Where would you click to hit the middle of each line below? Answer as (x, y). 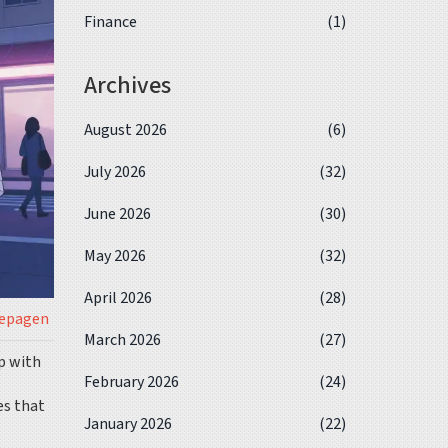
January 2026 (127, 424)
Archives (127, 85)
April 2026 (117, 298)
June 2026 (117, 214)
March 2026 (122, 340)
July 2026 (114, 172)
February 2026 (131, 382)
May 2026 (114, 256)
